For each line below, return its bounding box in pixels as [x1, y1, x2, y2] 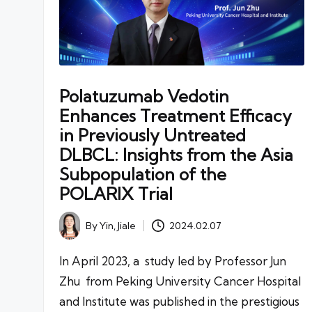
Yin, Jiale [100, 219, 136, 232]
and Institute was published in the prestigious [59, 293, 299, 309]
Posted [58, 224, 91, 237]
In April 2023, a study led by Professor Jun [59, 253, 286, 268]
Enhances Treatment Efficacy [59, 104, 292, 126]
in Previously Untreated [59, 124, 246, 146]
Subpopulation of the [59, 163, 226, 185]
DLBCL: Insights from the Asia [59, 143, 293, 165]
